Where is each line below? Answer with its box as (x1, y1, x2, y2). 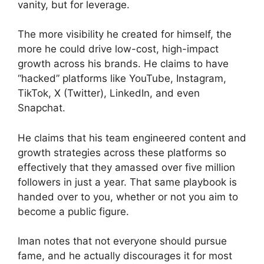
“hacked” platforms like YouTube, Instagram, (18, 72, 226, 85)
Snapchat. (18, 102, 65, 114)
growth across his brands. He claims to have (18, 58, 229, 70)
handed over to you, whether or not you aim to (18, 190, 238, 203)
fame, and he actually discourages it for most (18, 250, 232, 262)
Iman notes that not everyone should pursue (18, 235, 227, 247)
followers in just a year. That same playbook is (18, 176, 237, 188)
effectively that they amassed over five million (18, 161, 235, 173)
